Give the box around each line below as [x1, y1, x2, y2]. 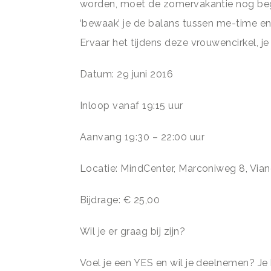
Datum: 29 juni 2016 [80, 68, 174, 80]
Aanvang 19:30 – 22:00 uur [80, 131, 204, 143]
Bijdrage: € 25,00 [80, 194, 160, 206]
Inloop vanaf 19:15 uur [80, 100, 183, 111]
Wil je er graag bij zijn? [80, 226, 185, 237]
